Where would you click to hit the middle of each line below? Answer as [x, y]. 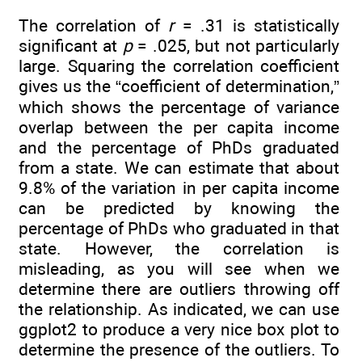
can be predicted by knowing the [179, 208]
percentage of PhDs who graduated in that [179, 228]
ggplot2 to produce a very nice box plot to [179, 329]
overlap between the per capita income [179, 127]
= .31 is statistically [257, 25]
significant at [71, 45]
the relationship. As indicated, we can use [179, 309]
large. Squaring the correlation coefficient [179, 65]
